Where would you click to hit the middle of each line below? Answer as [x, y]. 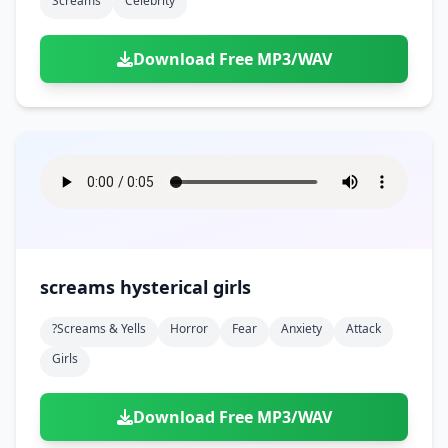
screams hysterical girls [145, 287]
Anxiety [301, 328]
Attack [363, 328]
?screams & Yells [99, 328]
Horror [189, 328]
